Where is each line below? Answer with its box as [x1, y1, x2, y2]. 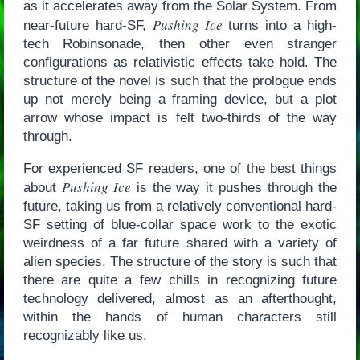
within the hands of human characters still [22, 309, 337, 325]
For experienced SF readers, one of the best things [22, 161, 337, 177]
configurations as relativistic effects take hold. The [22, 55, 337, 71]
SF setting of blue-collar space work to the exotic [22, 217, 337, 233]
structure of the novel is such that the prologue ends [22, 73, 337, 89]
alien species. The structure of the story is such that [22, 254, 337, 270]
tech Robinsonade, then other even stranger [22, 36, 337, 52]
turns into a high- [222, 18, 337, 34]
